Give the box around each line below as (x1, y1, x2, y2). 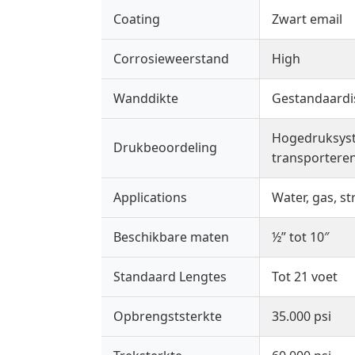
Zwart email (272, 10, 342, 29)
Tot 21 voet (272, 268, 338, 286)
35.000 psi (272, 307, 331, 326)
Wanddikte (113, 90, 178, 108)
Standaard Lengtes (113, 268, 227, 286)
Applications (113, 189, 187, 207)
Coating (113, 10, 160, 29)
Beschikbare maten (113, 228, 229, 246)
